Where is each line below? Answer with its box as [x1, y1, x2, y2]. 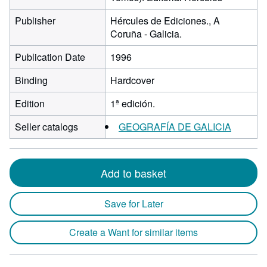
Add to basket [101, 165, 166, 181]
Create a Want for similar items [69, 225, 198, 239]
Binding [15, 73, 48, 87]
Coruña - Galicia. [110, 27, 182, 41]
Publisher [15, 14, 55, 27]
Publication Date [15, 50, 85, 64]
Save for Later [104, 197, 163, 210]
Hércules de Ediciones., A [110, 14, 220, 27]
